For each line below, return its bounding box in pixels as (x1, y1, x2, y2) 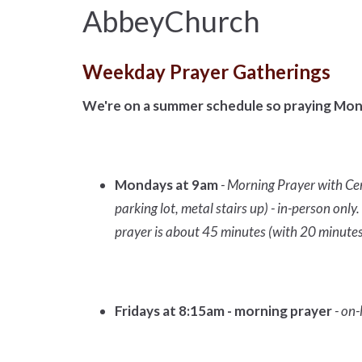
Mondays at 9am (115, 176, 218, 194)
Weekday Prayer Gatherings (82, 59, 339, 83)
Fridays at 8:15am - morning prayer (115, 302, 332, 320)
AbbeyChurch (82, 2, 260, 39)
